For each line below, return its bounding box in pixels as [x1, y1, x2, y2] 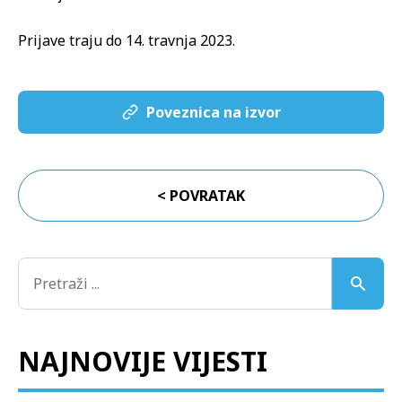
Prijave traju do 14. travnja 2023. [18, 30, 235, 50]
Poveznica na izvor [146, 101, 281, 122]
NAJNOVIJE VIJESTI [18, 342, 267, 380]
